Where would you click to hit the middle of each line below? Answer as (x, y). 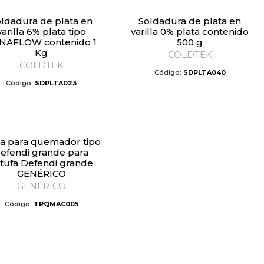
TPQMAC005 (56, 204)
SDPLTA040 (204, 72)
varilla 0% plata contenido (190, 32)
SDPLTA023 (56, 83)
